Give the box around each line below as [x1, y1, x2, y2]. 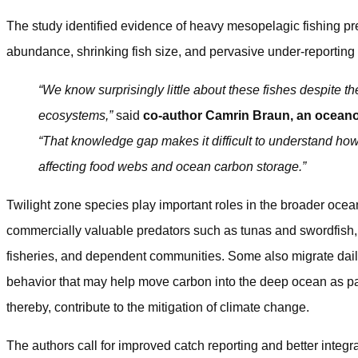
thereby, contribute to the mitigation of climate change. [6, 300, 309, 314]
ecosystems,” [38, 108, 113, 122]
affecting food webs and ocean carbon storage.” [38, 159, 306, 173]
